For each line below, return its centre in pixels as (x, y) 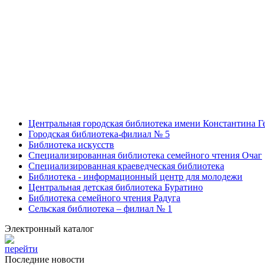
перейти (21, 248)
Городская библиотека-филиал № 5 (99, 134)
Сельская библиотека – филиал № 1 (100, 208)
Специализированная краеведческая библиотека (126, 166)
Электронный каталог (49, 228)
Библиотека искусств (71, 144)
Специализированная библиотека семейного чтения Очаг (145, 155)
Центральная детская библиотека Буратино (116, 187)
